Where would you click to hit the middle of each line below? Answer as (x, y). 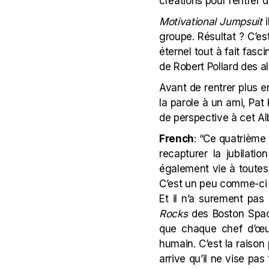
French (177, 139)
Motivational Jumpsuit (211, 22)
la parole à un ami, (204, 103)
